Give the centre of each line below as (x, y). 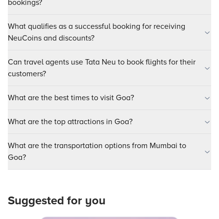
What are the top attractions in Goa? (70, 122)
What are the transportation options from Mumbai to (97, 146)
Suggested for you (57, 201)
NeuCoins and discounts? (51, 38)
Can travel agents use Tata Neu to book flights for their (102, 62)
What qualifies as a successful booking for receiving (97, 26)
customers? (27, 74)
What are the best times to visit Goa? (71, 98)
